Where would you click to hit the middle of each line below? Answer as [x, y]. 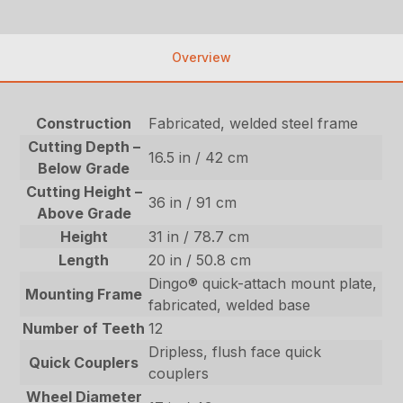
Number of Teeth [84, 328]
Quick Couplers [84, 362]
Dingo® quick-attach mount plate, [263, 283]
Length [84, 260]
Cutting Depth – [84, 146]
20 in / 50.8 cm [200, 260]
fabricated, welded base [230, 304]
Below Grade [84, 168]
